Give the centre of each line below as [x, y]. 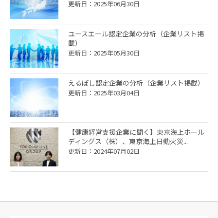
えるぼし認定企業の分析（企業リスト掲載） [136, 83]
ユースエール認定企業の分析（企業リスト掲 [136, 34]
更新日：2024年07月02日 [104, 151]
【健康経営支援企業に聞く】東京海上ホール [136, 132]
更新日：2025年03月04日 [104, 93]
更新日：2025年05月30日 [104, 53]
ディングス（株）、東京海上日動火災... [128, 141]
